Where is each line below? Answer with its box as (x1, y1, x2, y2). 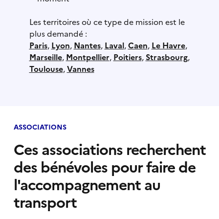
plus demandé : (29, 27, 87, 40)
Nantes (73, 39, 101, 51)
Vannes (66, 63, 94, 75)
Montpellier (66, 51, 109, 63)
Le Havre (151, 39, 185, 51)
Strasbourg (145, 51, 188, 63)
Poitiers (113, 51, 142, 63)
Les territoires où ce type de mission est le (29, 16, 185, 28)
